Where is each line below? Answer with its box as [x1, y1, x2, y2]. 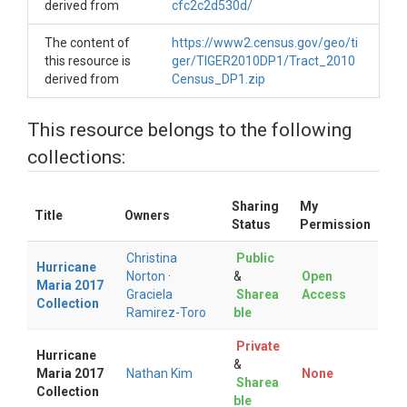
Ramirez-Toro [126, 305, 206, 320]
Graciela [126, 287, 173, 302]
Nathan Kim [126, 366, 193, 381]
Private [233, 339, 280, 353]
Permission [300, 217, 371, 232]
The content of [45, 35, 130, 50]
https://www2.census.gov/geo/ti [172, 35, 358, 50]
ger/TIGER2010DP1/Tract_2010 [172, 54, 355, 68]
